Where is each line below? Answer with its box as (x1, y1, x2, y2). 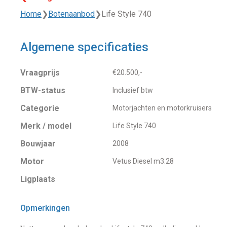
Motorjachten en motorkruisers (112, 103, 212, 112)
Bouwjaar (20, 138, 56, 148)
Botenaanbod (48, 9, 95, 19)
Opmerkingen (20, 203, 70, 213)
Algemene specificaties (20, 40, 148, 54)
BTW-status (20, 85, 65, 95)
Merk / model (20, 121, 71, 131)
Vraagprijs (20, 67, 60, 78)
